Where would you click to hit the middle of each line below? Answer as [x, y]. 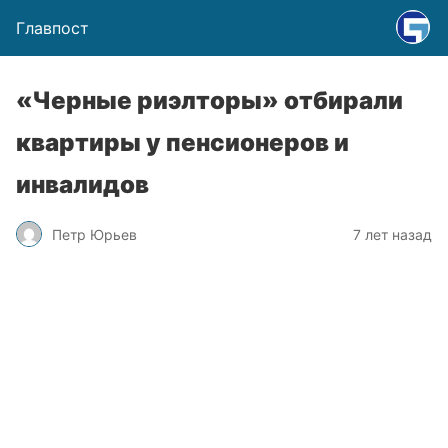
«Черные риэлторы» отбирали [209, 100]
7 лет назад [392, 234]
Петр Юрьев [94, 234]
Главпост [52, 28]
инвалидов [82, 184]
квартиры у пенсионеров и [182, 142]
